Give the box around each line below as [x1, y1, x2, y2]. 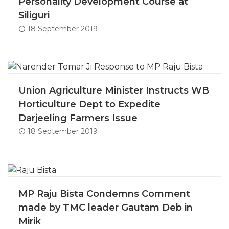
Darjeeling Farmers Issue [18, 112, 138, 124]
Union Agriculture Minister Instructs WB [18, 85, 209, 97]
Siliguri [18, 9, 50, 21]
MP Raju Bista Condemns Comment [18, 188, 190, 200]
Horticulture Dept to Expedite [18, 99, 161, 110]
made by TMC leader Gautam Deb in [18, 202, 193, 214]
